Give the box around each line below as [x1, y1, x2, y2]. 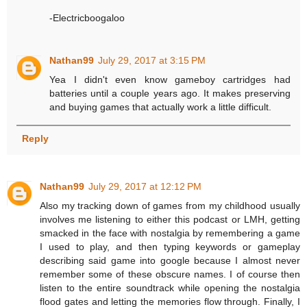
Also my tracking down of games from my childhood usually [40, 199, 300, 211]
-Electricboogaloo [49, 12, 125, 24]
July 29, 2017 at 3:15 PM [98, 55, 206, 66]
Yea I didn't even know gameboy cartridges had [49, 74, 291, 86]
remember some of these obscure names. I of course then [40, 268, 300, 280]
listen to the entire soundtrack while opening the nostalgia [40, 282, 300, 293]
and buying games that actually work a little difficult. [49, 101, 272, 113]
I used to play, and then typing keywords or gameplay [40, 241, 300, 252]
